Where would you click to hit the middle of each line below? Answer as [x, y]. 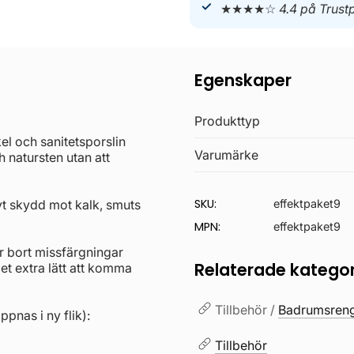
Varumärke [227, 154]
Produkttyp [228, 121]
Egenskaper [243, 80]
